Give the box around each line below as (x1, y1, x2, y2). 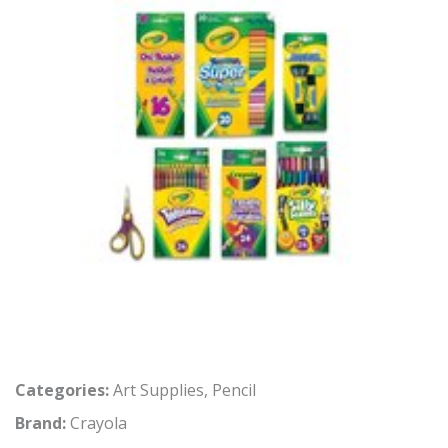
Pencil (212, 379, 256, 401)
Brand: (15, 412, 70, 434)
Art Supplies (113, 379, 204, 401)
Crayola (70, 412, 127, 434)
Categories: (15, 379, 109, 401)
